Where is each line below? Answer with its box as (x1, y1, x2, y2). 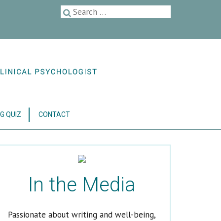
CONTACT (38, 110, 70, 118)
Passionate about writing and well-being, (8, 209, 156, 220)
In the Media (28, 173, 136, 196)
